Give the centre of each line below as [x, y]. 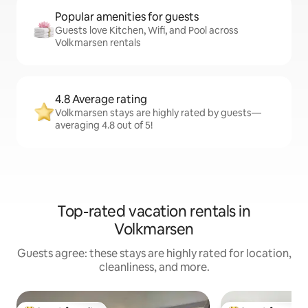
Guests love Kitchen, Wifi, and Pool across [147, 31]
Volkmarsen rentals [98, 43]
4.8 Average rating [101, 100]
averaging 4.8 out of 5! [104, 125]
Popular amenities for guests [127, 17]
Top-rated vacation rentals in [154, 212]
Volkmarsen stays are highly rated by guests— [158, 113]
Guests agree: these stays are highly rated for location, [154, 254]
